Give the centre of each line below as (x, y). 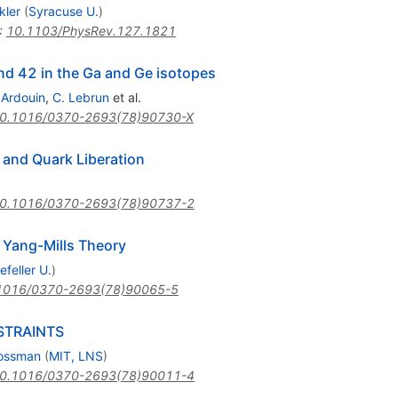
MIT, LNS (76, 356)
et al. (125, 98)
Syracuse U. (63, 12)
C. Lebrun (80, 98)
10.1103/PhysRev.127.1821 (91, 31)
